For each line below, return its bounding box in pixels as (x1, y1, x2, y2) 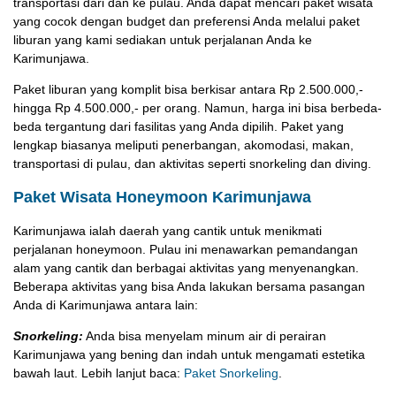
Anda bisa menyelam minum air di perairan (83, 329, 326, 344)
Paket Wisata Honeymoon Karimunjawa (13, 188, 311, 207)
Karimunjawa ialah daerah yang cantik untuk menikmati (13, 224, 322, 239)
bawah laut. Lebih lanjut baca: (13, 366, 184, 381)
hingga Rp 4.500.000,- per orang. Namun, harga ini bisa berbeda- (13, 101, 382, 116)
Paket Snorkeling (184, 366, 278, 381)
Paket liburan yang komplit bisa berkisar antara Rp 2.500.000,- (13, 82, 363, 97)
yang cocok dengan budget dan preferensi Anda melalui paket (13, 14, 360, 29)
